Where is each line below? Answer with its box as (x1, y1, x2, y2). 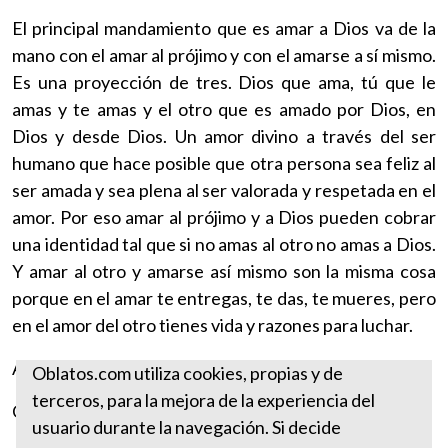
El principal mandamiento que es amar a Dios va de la (12, 16, 436, 39)
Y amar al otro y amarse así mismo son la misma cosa (12, 259, 436, 282)
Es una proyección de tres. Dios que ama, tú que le (12, 70, 436, 93)
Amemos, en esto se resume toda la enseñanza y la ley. (12, 356, 427, 379)
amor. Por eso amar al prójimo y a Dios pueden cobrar (12, 205, 436, 228)
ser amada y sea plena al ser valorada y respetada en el (12, 178, 436, 201)
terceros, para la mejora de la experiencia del (32, 389, 375, 411)
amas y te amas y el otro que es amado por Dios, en (12, 97, 436, 120)
